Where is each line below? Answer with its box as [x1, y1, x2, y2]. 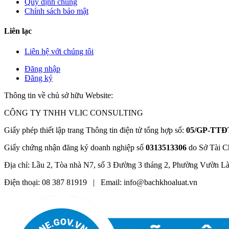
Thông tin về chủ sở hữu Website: [4, 90, 113, 100]
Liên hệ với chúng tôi [25, 47, 94, 56]
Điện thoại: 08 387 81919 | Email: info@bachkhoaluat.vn [4, 177, 197, 187]
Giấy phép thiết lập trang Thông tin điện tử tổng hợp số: [4, 125, 186, 134]
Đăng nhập [25, 64, 60, 73]
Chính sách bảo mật [25, 7, 88, 16]
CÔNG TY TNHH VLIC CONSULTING [4, 108, 143, 117]
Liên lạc [4, 27, 32, 36]
